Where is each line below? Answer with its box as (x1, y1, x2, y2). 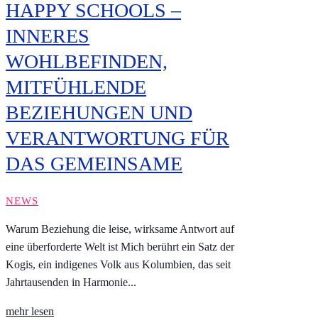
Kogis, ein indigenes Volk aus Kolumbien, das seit (6, 258, 231, 271)
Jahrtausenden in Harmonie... (6, 276, 136, 289)
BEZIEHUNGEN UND (6, 102, 192, 124)
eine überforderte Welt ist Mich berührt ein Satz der (6, 241, 234, 253)
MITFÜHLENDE (6, 76, 146, 99)
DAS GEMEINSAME (6, 153, 182, 175)
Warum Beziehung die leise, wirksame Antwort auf (6, 223, 234, 236)
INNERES (6, 25, 89, 48)
